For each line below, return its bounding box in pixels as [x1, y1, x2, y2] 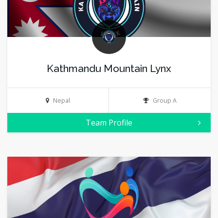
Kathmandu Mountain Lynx [47, 62, 171, 74]
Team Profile [86, 117, 132, 128]
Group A [151, 96, 177, 105]
